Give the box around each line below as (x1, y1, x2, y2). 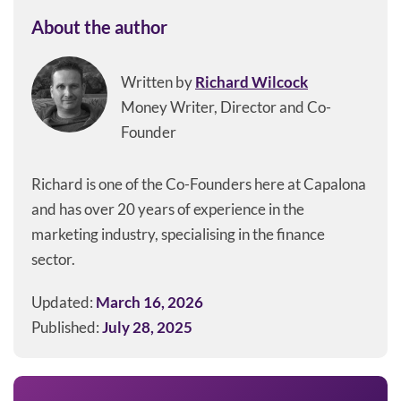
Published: (31, 318, 102, 337)
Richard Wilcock (195, 73, 308, 92)
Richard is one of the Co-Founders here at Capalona (31, 175, 366, 194)
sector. (31, 250, 75, 269)
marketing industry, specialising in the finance (31, 225, 325, 244)
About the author (31, 16, 167, 38)
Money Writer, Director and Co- (121, 98, 331, 117)
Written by (121, 73, 195, 92)
